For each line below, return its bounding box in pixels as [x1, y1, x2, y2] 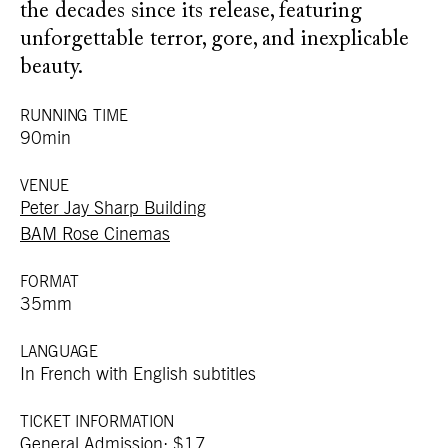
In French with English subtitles [20, 366, 256, 384]
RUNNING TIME [20, 108, 128, 124]
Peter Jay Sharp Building [20, 200, 206, 218]
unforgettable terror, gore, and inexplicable [20, 29, 409, 51]
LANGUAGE [20, 344, 99, 360]
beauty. [20, 57, 83, 79]
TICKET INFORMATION [20, 414, 175, 430]
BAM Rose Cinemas [20, 226, 170, 244]
